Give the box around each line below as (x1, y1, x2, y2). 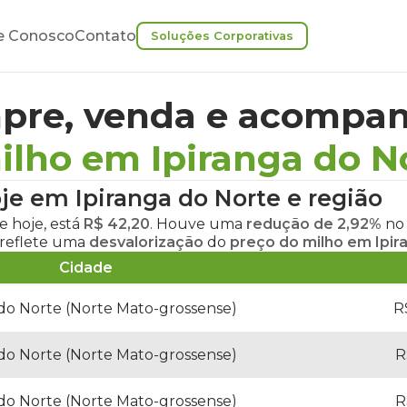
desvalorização (89, 233, 203, 251)
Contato (74, 27, 136, 45)
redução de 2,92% (246, 215, 382, 233)
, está (44, 215, 84, 233)
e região (281, 184, 382, 212)
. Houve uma (150, 215, 246, 233)
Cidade (58, 259, 113, 276)
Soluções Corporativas (151, 29, 293, 43)
